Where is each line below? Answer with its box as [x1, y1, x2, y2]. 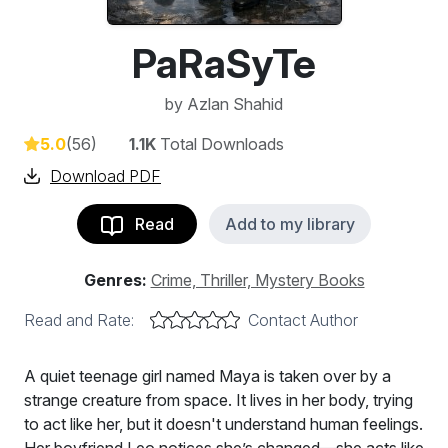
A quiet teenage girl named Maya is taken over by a [24, 366, 391, 386]
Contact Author [248, 310, 358, 330]
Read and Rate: [24, 310, 134, 330]
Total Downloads [156, 134, 284, 154]
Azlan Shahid [187, 94, 283, 114]
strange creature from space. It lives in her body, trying [24, 390, 413, 410]
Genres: [83, 270, 147, 290]
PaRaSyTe [132, 39, 316, 88]
